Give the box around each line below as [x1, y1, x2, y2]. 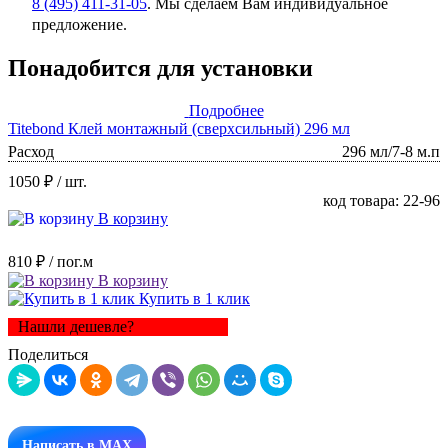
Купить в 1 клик [135, 289, 250, 307]
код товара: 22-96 [323, 191, 440, 209]
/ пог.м [49, 252, 93, 270]
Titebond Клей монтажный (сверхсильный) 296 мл [8, 119, 350, 137]
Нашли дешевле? [18, 317, 134, 335]
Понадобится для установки [8, 54, 313, 81]
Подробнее [188, 101, 264, 119]
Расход [8, 142, 54, 160]
